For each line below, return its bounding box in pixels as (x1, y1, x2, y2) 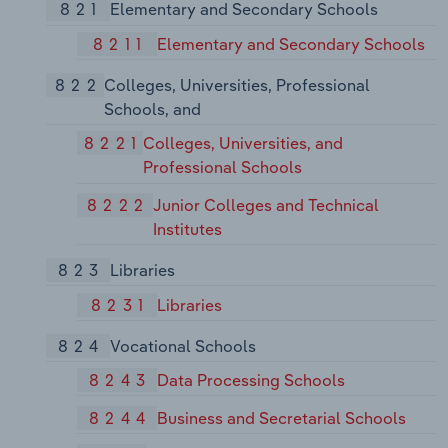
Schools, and (104, 98, 202, 119)
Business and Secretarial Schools (157, 407, 407, 428)
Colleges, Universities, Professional (104, 74, 371, 95)
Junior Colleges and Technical (153, 195, 380, 216)
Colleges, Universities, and (142, 133, 343, 154)
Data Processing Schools (157, 370, 346, 391)
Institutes (153, 219, 223, 240)
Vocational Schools (109, 335, 256, 356)
